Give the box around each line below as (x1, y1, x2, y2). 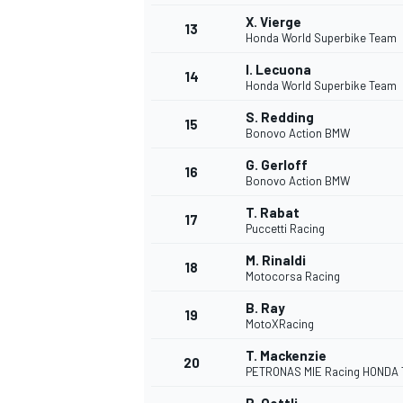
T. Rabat (246, 204, 300, 221)
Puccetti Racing (246, 221, 325, 237)
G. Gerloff (246, 157, 308, 174)
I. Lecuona (246, 61, 311, 78)
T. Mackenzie (246, 347, 327, 364)
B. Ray (246, 300, 285, 317)
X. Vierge (246, 13, 301, 31)
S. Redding (246, 109, 314, 126)
